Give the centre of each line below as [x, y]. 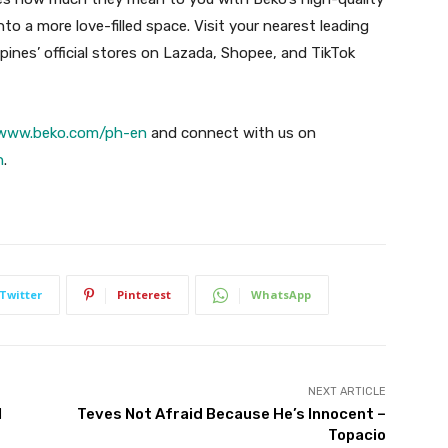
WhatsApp [281, 294]
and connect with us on [231, 132]
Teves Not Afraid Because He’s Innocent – [231, 413]
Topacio [356, 434]
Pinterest [144, 294]
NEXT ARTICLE [346, 391]
